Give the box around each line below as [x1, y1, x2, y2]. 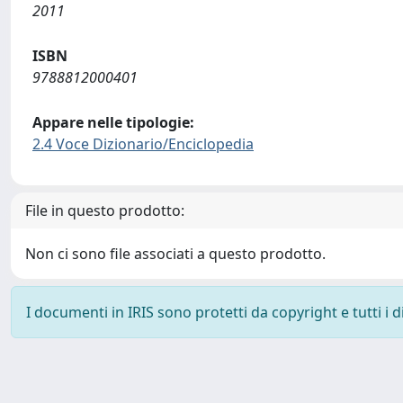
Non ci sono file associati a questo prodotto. [25, 244, 326, 264]
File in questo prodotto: [25, 201, 184, 220]
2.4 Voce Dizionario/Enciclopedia [32, 134, 254, 154]
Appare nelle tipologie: [32, 112, 194, 132]
